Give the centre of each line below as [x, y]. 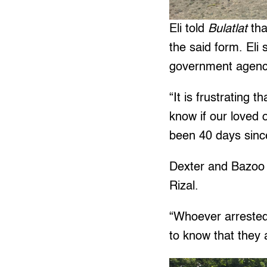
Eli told [189, 30]
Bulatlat [228, 30]
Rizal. [184, 187]
